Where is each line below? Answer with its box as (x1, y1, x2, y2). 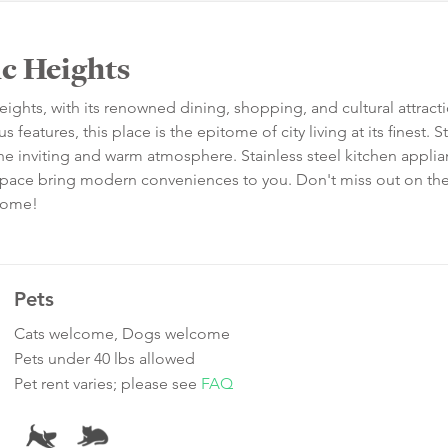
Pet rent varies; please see (14, 374, 201, 394)
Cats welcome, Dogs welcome (14, 324, 230, 344)
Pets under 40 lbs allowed (14, 349, 195, 369)
